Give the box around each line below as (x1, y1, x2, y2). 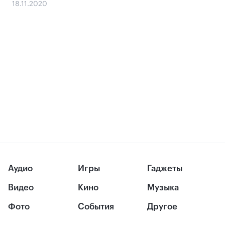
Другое (147, 202, 178, 211)
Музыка (147, 183, 179, 192)
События (77, 202, 114, 211)
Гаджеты (147, 164, 183, 173)
